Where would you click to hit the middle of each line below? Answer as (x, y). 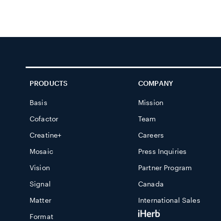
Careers (151, 135)
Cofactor (44, 119)
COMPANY (156, 83)
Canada (151, 184)
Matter (40, 200)
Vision (40, 167)
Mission (151, 102)
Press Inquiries (163, 151)
